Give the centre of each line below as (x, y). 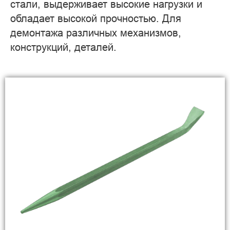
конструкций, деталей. (63, 47)
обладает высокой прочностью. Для (96, 18)
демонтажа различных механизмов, (96, 33)
